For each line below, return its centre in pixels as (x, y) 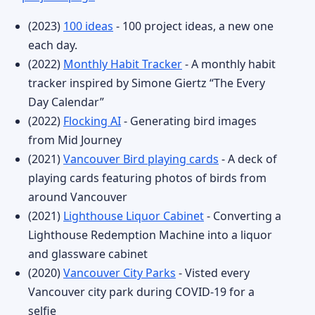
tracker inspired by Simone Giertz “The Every (147, 83)
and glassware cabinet (88, 254)
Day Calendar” (66, 102)
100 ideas (88, 26)
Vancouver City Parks (120, 273)
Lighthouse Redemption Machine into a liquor (150, 235)
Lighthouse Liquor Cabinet (134, 216)
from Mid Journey (75, 140)
